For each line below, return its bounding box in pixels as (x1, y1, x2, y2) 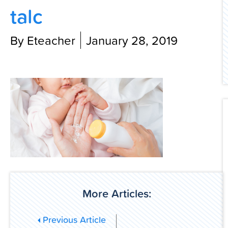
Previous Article (40, 213, 106, 226)
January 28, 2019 (86, 32, 178, 49)
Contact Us (69, 7, 109, 18)
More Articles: (82, 185, 151, 202)
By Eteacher (10, 32, 75, 49)
